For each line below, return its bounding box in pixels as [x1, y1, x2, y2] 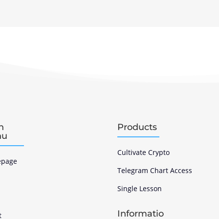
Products [117, 122, 157, 133]
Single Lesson [117, 184, 162, 194]
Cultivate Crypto [117, 148, 170, 157]
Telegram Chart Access [117, 166, 193, 175]
